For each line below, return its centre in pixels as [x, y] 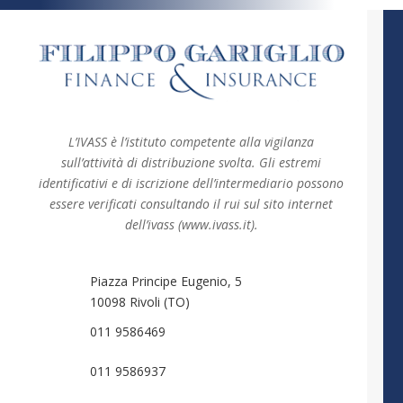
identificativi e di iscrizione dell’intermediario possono [192, 183]
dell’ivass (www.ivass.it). [191, 224]
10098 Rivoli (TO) [139, 301]
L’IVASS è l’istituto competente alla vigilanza [192, 141]
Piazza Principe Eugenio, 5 [166, 281]
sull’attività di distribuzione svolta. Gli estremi [192, 162]
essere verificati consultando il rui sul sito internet [192, 203]
